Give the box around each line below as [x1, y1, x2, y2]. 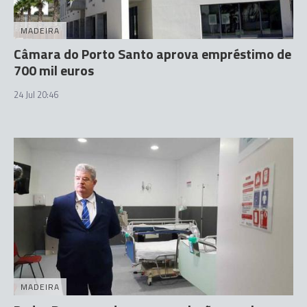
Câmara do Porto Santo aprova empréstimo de [14, 43, 291, 64]
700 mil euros [14, 60, 94, 81]
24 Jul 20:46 [14, 88, 58, 101]
